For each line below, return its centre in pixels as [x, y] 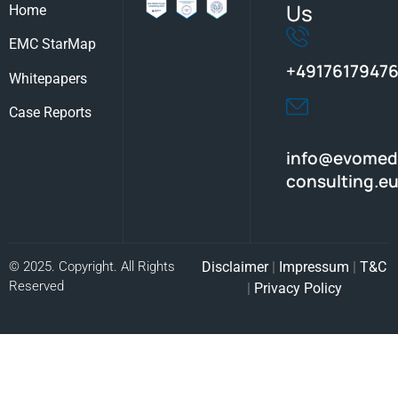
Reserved [36, 286]
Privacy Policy [298, 288]
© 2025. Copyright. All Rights [92, 266]
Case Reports [50, 113]
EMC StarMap [52, 44]
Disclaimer [235, 267]
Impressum [314, 267]
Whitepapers [48, 78]
